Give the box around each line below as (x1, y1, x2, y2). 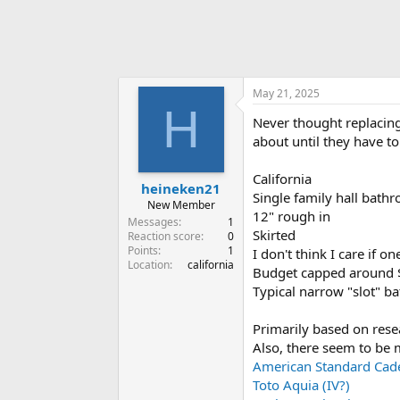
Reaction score (128, 228, 201, 244)
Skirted (253, 226, 296, 245)
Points (128, 242, 158, 258)
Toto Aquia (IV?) (253, 376, 350, 395)
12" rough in (253, 207, 330, 226)
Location (128, 256, 170, 272)
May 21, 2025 (253, 86, 320, 102)
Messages (128, 213, 179, 229)
